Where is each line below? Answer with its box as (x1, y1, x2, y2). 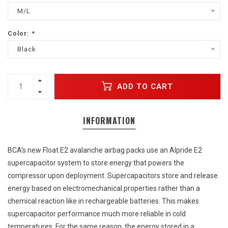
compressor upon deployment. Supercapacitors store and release (8, 172, 218, 180)
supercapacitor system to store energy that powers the (8, 159, 184, 167)
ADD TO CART (115, 81, 173, 91)
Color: (8, 30, 31, 38)
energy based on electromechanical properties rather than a (8, 184, 200, 193)
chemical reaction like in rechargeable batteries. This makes (8, 197, 199, 206)
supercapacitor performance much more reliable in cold (8, 210, 186, 218)
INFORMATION (82, 115, 135, 127)
